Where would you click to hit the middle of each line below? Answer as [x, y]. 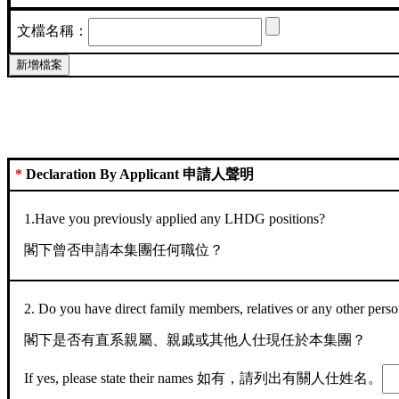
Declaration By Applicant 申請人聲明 [138, 175]
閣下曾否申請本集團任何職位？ [124, 250]
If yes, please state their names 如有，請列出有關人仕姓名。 [204, 378]
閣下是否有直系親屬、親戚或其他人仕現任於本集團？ [195, 340]
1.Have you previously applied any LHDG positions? [175, 219]
